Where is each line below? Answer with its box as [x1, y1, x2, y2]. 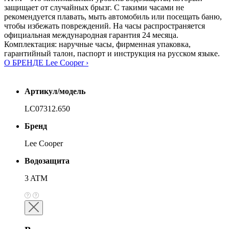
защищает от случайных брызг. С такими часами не [4, 3, 184, 12]
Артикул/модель [25, 87, 85, 96]
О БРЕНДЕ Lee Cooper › [4, 58, 88, 67]
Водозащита [25, 156, 70, 166]
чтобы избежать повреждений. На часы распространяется [4, 21, 205, 31]
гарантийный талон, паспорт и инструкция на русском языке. [4, 49, 220, 58]
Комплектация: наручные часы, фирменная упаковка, [4, 40, 191, 49]
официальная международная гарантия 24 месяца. [4, 31, 178, 40]
